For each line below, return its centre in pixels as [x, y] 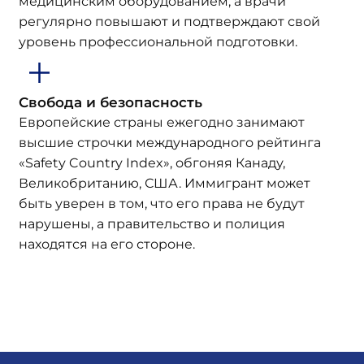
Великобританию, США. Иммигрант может [164, 183]
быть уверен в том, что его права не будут [161, 204]
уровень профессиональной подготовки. [158, 42]
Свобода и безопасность [110, 102]
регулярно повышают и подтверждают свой [169, 22]
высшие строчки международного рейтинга [169, 143]
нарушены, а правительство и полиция [152, 224]
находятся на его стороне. [106, 244]
